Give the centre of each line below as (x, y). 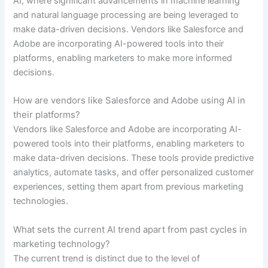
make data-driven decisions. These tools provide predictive (134, 158)
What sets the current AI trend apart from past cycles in (130, 229)
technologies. (41, 201)
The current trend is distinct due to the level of (107, 258)
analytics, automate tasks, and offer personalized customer (134, 173)
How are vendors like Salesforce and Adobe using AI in (130, 100)
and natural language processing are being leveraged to (126, 15)
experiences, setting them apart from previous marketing (129, 187)
